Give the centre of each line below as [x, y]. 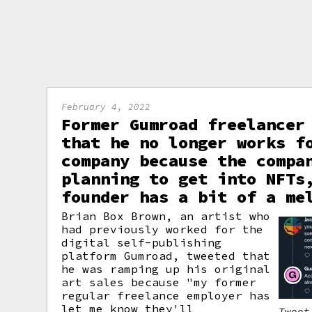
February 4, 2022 [106, 107]
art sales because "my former [159, 282]
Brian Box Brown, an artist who [166, 216]
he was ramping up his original [166, 269]
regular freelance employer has [166, 295]
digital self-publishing [142, 242]
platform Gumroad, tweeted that [166, 256]
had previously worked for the [163, 229]
